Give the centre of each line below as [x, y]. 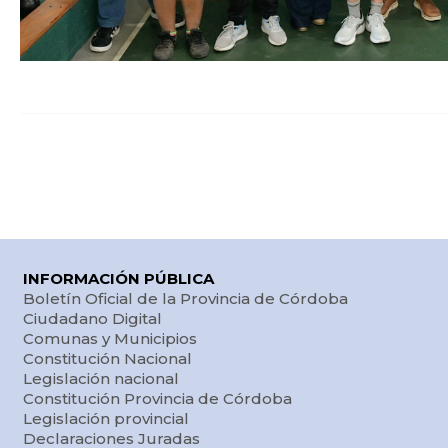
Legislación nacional [101, 379]
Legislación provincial [106, 419]
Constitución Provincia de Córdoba [158, 399]
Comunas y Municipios [110, 339]
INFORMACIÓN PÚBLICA [119, 279]
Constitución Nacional [108, 359]
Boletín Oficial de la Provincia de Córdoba [186, 299]
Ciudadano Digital [93, 319]
